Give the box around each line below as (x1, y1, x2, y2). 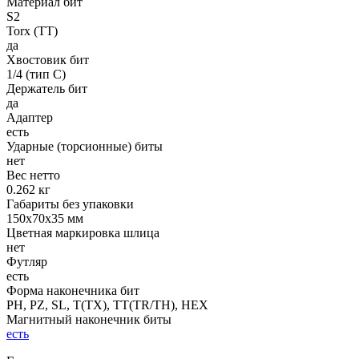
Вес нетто (6, 167, 60, 182)
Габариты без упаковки (6, 196, 134, 211)
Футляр (6, 254, 47, 268)
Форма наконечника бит (6, 283, 139, 297)
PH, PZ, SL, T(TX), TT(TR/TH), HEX (6, 297, 208, 312)
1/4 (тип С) (6, 67, 66, 81)
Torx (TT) (6, 23, 58, 38)
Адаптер (6, 110, 53, 124)
